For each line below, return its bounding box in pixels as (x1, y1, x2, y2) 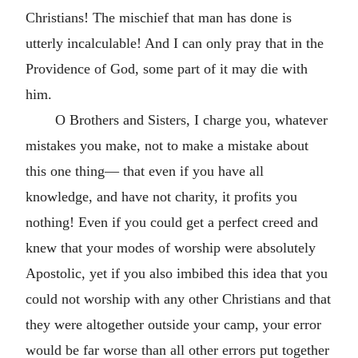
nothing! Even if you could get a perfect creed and (26, 214, 318, 230)
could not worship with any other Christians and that (26, 291, 331, 307)
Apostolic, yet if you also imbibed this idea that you (26, 265, 328, 281)
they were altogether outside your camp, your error (26, 316, 321, 332)
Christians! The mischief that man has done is (26, 10, 292, 26)
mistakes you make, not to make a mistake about (26, 137, 308, 153)
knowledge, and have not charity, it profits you (26, 189, 297, 205)
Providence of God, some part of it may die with (26, 61, 308, 77)
